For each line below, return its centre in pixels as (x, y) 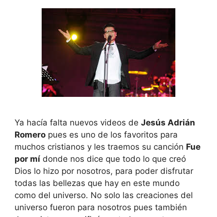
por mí (27, 159)
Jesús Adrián (168, 123)
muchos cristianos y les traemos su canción (100, 147)
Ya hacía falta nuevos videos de (78, 123)
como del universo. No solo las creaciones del (104, 195)
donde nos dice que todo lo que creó (113, 159)
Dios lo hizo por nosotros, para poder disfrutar (104, 171)
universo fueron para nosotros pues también (101, 207)
